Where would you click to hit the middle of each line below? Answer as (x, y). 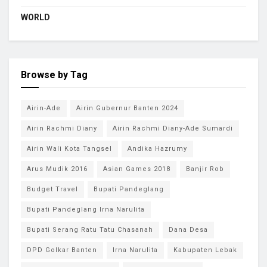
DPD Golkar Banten (62, 250)
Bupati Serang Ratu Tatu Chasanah (90, 229)
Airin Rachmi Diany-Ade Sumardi (173, 128)
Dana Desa (188, 229)
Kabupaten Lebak (205, 250)
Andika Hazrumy (157, 148)
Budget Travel (52, 189)
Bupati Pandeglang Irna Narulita (86, 209)
